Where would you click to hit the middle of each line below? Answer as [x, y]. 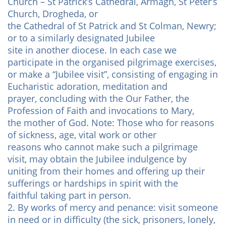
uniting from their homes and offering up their [106, 171]
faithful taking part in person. [69, 195]
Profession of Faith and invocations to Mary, [101, 110]
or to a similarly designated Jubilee [81, 38]
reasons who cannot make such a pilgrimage [103, 147]
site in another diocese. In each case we [92, 50]
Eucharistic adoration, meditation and [88, 86]
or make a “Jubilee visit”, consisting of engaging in [113, 74]
